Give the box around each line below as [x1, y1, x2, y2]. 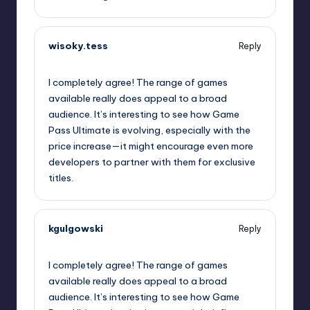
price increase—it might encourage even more [48, 140, 253, 153]
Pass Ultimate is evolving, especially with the [48, 124, 250, 137]
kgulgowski [48, 222, 103, 235]
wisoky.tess [48, 39, 108, 53]
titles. [48, 172, 73, 185]
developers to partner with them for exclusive [48, 156, 255, 169]
